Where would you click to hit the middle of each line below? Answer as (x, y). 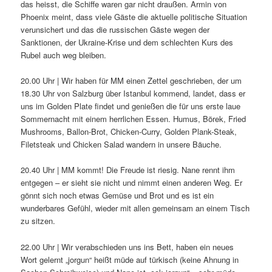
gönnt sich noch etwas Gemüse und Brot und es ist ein (117, 195)
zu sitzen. (38, 221)
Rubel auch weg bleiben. (64, 55)
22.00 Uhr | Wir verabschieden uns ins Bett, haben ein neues (127, 246)
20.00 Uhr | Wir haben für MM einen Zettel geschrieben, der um (131, 81)
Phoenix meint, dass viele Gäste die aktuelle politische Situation (134, 17)
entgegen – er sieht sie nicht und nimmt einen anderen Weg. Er (132, 183)
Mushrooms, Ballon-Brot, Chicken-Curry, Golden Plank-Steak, (129, 132)
